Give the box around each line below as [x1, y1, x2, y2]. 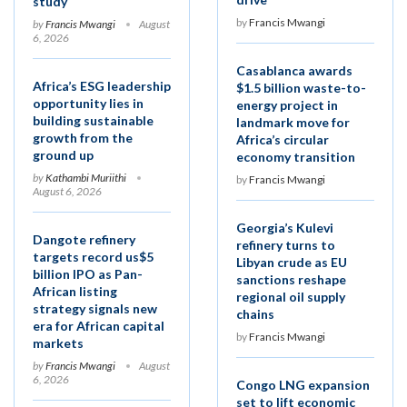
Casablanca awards [236, 62, 352, 78]
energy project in [236, 96, 338, 113]
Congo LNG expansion [236, 376, 370, 392]
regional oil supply [236, 288, 345, 304]
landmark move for [236, 114, 350, 130]
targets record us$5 [33, 248, 154, 264]
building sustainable [33, 112, 154, 128]
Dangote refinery [33, 231, 135, 247]
